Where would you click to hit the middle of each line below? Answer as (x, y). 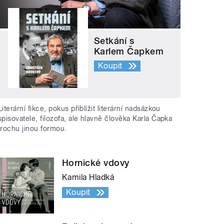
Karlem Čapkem (129, 51)
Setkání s (114, 41)
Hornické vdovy (96, 162)
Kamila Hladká (88, 177)
